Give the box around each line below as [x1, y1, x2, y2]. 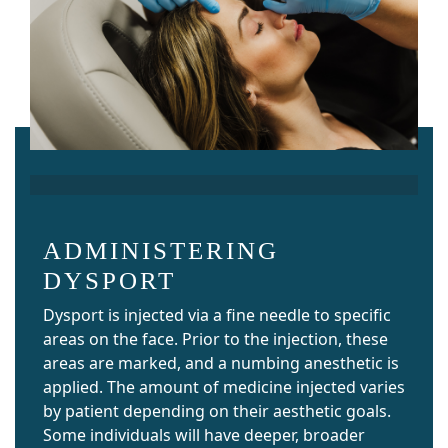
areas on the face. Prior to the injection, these [43, 328, 388, 350]
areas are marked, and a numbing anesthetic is [43, 352, 399, 374]
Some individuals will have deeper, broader [43, 424, 365, 446]
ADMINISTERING [43, 237, 279, 264]
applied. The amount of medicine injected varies [43, 376, 405, 398]
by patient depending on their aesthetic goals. [43, 400, 391, 422]
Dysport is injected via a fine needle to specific [43, 304, 391, 326]
